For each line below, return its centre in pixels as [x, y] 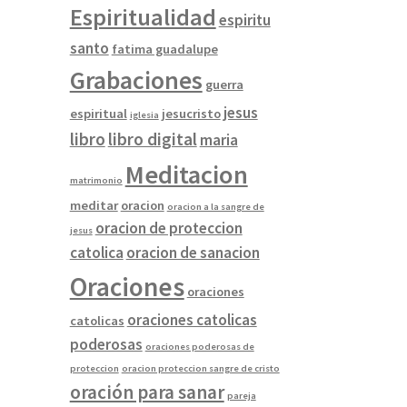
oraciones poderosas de [199, 347]
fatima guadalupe [164, 50]
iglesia [144, 115]
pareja [241, 396]
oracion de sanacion [193, 253]
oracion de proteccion [169, 228]
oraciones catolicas [192, 320]
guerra [224, 85]
